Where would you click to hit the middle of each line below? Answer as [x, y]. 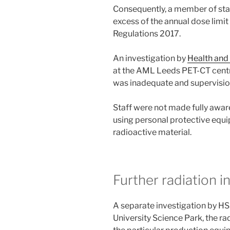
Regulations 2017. [147, 34]
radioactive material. [152, 132]
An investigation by [150, 59]
